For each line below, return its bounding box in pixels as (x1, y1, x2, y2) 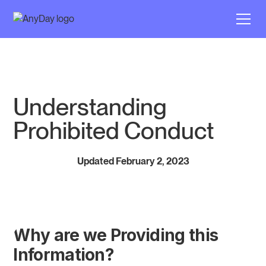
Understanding (13, 93, 167, 121)
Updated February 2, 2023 (77, 156, 189, 167)
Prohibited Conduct (13, 116, 214, 145)
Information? (13, 245, 115, 265)
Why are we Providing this (13, 225, 218, 245)
